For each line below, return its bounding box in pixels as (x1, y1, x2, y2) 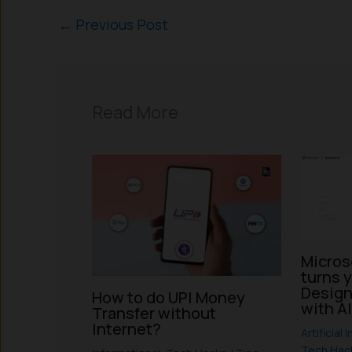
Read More (92, 100, 178, 124)
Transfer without (92, 302, 216, 324)
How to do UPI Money (92, 286, 245, 308)
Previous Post (72, 14, 168, 34)
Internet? (92, 317, 161, 339)
